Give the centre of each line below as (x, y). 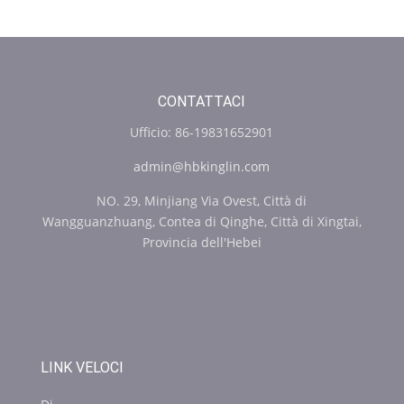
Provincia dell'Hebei (202, 243)
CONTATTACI (202, 102)
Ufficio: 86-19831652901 (202, 133)
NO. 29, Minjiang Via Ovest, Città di (202, 201)
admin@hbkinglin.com (202, 167)
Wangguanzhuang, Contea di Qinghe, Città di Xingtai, (202, 222)
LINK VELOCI (82, 368)
